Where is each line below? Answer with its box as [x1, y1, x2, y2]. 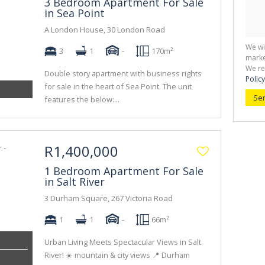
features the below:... [44, 94, 119, 105]
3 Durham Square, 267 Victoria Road [44, 193, 173, 203]
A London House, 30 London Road [44, 24, 165, 35]
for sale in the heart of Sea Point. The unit [44, 81, 192, 92]
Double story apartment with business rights [44, 68, 202, 79]
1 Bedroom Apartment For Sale [44, 164, 203, 178]
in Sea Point [44, 6, 105, 20]
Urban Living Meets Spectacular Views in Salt [44, 237, 201, 247]
